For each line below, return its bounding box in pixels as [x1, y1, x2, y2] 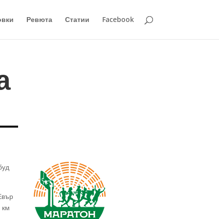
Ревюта [26, 15, 52, 24]
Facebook [102, 15, 134, 24]
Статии [65, 15, 89, 24]
